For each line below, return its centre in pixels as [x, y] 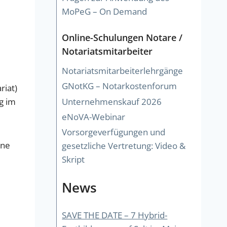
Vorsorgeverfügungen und [114, 132]
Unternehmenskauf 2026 [112, 101]
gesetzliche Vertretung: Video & [124, 146]
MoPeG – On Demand [105, 11]
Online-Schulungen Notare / [122, 38]
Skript [73, 160]
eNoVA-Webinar [94, 117]
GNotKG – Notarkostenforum [120, 86]
